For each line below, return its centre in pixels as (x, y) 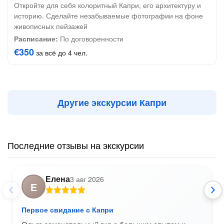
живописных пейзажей (51, 26)
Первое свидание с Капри (67, 209)
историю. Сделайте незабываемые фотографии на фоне (108, 15)
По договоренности (91, 38)
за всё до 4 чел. (61, 52)
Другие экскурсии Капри (112, 102)
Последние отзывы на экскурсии (76, 145)
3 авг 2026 (87, 179)
